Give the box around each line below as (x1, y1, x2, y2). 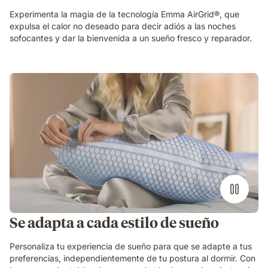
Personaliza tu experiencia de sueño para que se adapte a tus (10, 241, 252, 252)
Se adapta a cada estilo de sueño (10, 212, 219, 232)
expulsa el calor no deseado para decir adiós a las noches (10, 21, 236, 32)
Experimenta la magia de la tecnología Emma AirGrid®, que (10, 9, 239, 20)
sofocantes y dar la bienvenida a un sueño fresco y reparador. (10, 33, 252, 44)
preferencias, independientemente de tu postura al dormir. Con (10, 253, 255, 264)
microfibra (9, 144, 56, 157)
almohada (9, 120, 53, 133)
